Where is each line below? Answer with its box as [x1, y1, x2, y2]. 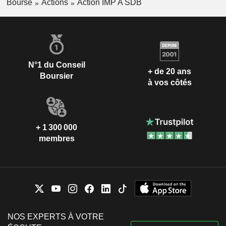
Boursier [40, 72, 73, 81]
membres [38, 134, 75, 143]
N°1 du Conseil [28, 61, 85, 70]
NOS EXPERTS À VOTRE [8, 212, 104, 221]
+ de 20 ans [148, 67, 191, 76]
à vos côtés [147, 78, 192, 87]
